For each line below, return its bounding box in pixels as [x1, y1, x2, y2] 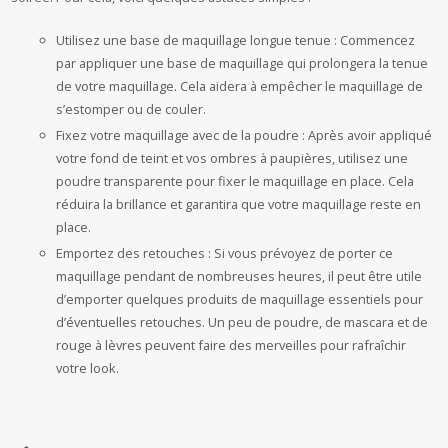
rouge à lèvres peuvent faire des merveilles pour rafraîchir [56, 336, 407, 354]
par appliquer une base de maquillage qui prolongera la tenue [56, 54, 429, 72]
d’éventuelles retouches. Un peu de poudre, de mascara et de [56, 313, 429, 331]
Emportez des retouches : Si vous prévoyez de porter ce [56, 244, 394, 262]
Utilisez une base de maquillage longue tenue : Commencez [56, 31, 416, 49]
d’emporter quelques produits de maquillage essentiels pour [56, 290, 424, 308]
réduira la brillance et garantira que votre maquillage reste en [56, 195, 422, 213]
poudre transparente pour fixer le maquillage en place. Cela [56, 172, 415, 190]
